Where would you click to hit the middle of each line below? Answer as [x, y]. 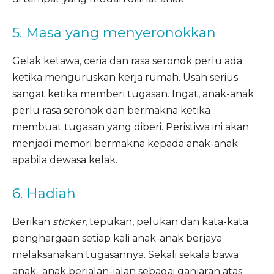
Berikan [32, 222]
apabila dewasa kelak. [65, 160]
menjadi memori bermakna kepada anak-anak [125, 143]
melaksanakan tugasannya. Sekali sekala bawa [125, 255]
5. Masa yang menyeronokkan [114, 33]
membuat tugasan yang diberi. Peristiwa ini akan [131, 127]
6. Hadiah [44, 194]
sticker [69, 222]
